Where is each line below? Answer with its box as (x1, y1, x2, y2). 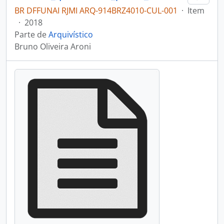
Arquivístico (48, 29, 93, 40)
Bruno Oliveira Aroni (14, 41, 91, 52)
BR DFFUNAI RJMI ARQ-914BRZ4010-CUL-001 (14, 5, 177, 16)
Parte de (14, 29, 48, 40)
